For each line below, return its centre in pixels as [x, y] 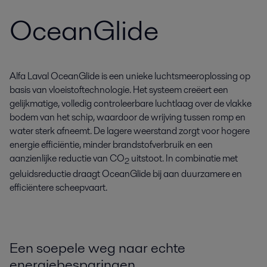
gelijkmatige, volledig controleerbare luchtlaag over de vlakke [131, 103]
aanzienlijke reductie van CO [67, 158]
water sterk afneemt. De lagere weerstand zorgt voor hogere [130, 131]
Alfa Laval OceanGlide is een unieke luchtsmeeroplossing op [130, 76]
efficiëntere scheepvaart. [58, 188]
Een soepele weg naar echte [97, 248]
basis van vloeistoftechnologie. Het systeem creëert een [119, 90]
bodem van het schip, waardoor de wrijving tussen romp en [128, 117]
